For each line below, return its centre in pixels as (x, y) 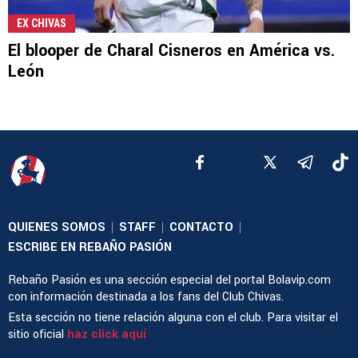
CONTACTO (201, 228)
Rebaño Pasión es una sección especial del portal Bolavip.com (169, 280)
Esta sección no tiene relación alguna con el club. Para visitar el (173, 318)
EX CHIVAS (42, 24)
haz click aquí (107, 335)
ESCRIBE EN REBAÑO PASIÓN (90, 248)
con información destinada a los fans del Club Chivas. (146, 297)
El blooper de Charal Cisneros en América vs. (171, 51)
